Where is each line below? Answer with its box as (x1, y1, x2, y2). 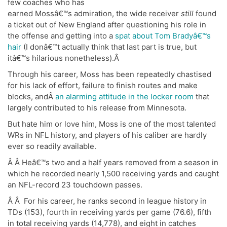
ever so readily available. (8, 141, 96, 151)
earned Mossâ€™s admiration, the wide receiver (8, 8, 181, 18)
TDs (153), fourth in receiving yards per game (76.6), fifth (8, 207, 211, 217)
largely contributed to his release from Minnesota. (8, 102, 186, 112)
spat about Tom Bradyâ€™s (115, 30, 211, 41)
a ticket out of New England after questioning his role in (8, 19, 206, 29)
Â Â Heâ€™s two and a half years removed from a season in (8, 157, 218, 167)
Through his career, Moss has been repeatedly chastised (8, 69, 211, 79)
